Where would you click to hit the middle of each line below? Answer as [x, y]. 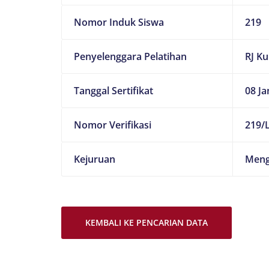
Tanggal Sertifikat [113, 91]
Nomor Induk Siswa [119, 22]
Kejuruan [95, 159]
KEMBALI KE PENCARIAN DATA [147, 222]
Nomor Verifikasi [113, 125]
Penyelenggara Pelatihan [130, 56]
